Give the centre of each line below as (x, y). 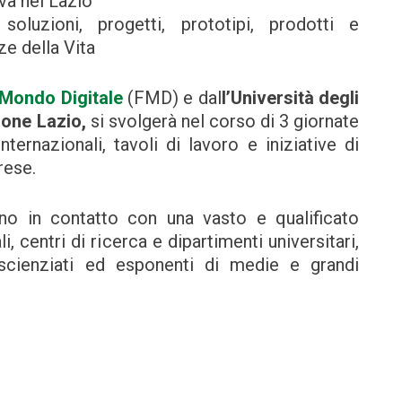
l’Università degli (290, 97)
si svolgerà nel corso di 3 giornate (223, 121)
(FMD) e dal (172, 97)
